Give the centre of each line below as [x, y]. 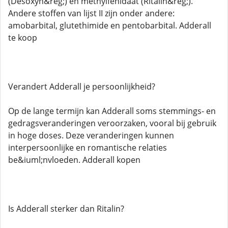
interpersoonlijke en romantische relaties [88, 148]
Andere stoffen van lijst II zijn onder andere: [91, 13]
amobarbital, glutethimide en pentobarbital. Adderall [110, 25]
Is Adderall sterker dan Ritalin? [66, 209]
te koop [23, 38]
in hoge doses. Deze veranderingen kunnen [91, 135]
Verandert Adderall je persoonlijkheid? [82, 87]
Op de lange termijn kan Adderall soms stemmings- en [112, 111]
